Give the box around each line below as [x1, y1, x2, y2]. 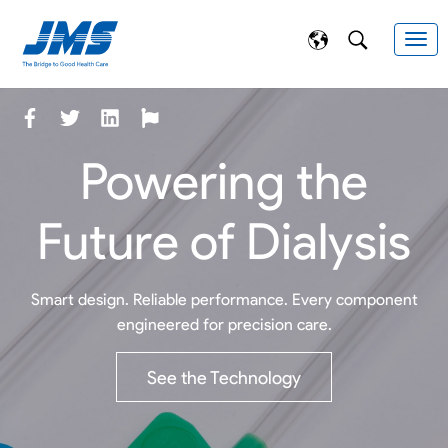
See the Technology [146, 366, 301, 389]
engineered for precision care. [116, 314, 332, 334]
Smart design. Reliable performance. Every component [30, 289, 418, 309]
